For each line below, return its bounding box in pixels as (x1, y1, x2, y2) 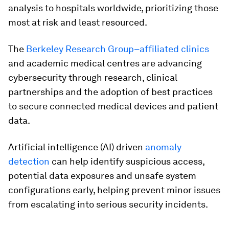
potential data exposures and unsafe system (8, 170, 196, 181)
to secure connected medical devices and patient (8, 101, 218, 111)
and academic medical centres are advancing (8, 58, 202, 68)
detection (8, 156, 50, 167)
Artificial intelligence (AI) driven (8, 142, 145, 152)
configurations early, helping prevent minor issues (8, 185, 220, 195)
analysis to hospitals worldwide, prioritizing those (8, 3, 218, 13)
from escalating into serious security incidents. (8, 199, 208, 210)
